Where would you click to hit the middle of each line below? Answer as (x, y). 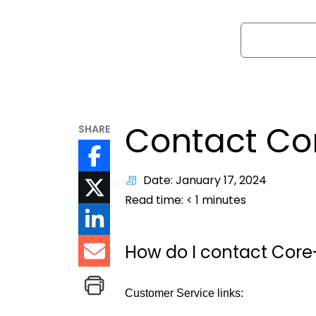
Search (260, 30)
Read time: (156, 200)
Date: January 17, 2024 (205, 181)
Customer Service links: (184, 293)
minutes (223, 200)
